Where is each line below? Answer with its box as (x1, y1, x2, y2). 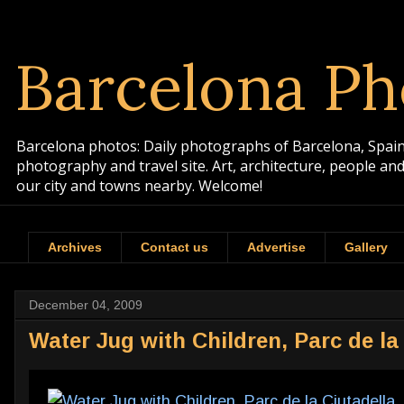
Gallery (344, 240, 388, 255)
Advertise (247, 240, 306, 255)
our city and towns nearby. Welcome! (16, 176, 262, 196)
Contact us (141, 240, 208, 255)
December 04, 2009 (29, 297, 142, 312)
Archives (48, 240, 102, 255)
